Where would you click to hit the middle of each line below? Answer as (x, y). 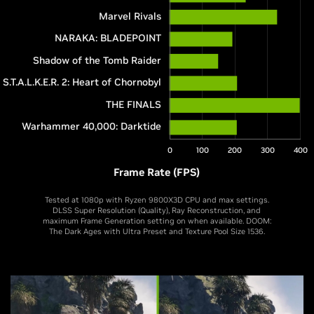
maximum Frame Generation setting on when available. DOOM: (157, 220)
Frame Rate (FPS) (157, 172)
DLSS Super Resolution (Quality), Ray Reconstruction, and (157, 210)
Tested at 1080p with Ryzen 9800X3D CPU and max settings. (157, 199)
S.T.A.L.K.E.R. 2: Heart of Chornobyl (82, 82)
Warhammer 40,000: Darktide (91, 127)
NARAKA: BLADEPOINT (108, 38)
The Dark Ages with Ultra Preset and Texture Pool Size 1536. (157, 231)
